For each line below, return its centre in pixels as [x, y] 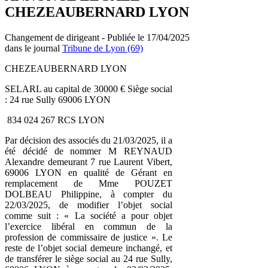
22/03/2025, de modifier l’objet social [89, 205]
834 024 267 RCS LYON [55, 120]
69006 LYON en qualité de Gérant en [89, 172]
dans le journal [33, 48]
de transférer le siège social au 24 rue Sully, [89, 258]
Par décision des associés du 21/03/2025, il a [89, 140]
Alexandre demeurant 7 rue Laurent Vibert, [89, 162]
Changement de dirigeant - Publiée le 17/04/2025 [97, 37]
